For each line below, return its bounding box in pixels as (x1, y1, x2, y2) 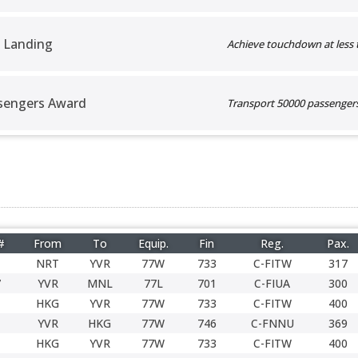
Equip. (137, 236, 169, 251)
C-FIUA (254, 276, 290, 291)
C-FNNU (250, 316, 294, 331)
